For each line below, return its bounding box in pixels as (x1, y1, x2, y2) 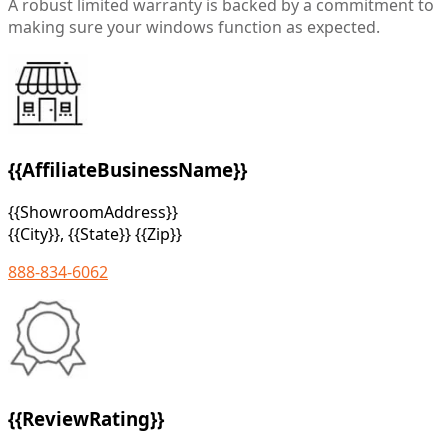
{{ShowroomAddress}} (8, 201, 178, 224)
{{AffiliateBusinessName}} (8, 157, 247, 183)
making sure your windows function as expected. (8, 15, 380, 38)
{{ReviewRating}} (8, 406, 164, 432)
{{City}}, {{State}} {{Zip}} (8, 223, 182, 246)
